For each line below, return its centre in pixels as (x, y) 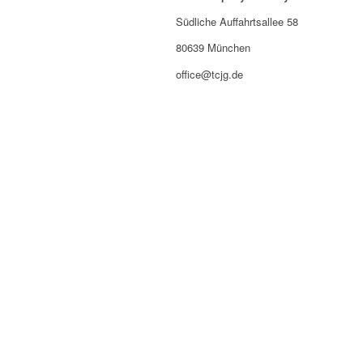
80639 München (213, 48)
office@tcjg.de (209, 74)
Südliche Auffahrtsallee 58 (237, 22)
